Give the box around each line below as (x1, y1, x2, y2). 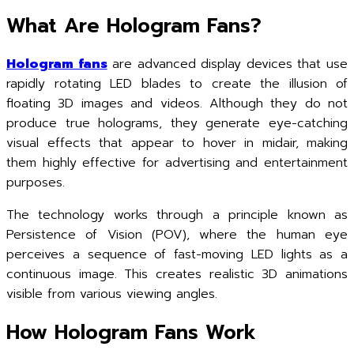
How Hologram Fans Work (6, 317, 256, 348)
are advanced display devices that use (107, 55, 348, 73)
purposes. (6, 173, 65, 192)
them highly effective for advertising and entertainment (6, 153, 348, 172)
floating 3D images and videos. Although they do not (6, 94, 348, 113)
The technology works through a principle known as (6, 205, 348, 224)
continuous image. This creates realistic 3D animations (6, 265, 348, 284)
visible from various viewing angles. (6, 284, 217, 303)
